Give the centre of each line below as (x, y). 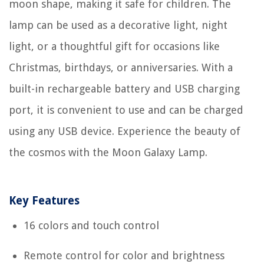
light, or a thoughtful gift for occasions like (114, 46)
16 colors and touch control (91, 225)
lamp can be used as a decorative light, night (118, 25)
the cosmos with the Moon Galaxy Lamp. (108, 152)
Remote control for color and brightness (124, 255)
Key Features (44, 201)
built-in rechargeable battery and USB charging (124, 89)
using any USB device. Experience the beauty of (125, 131)
